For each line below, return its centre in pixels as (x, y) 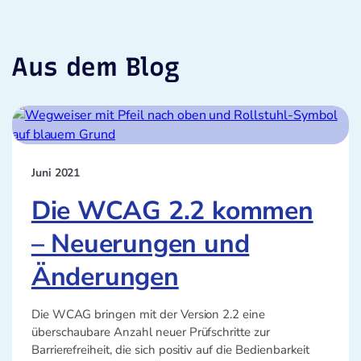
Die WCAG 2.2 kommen (172, 210)
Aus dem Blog (95, 67)
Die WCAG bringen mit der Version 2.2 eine (148, 314)
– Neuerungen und (140, 243)
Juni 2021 (56, 172)
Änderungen (105, 276)
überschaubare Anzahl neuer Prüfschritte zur (150, 332)
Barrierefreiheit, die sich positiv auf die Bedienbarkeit (170, 349)
